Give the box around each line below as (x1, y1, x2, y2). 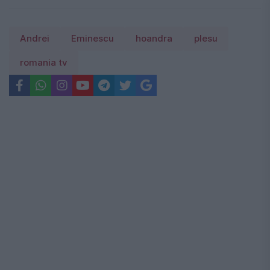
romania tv (20, 57, 67, 69)
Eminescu (71, 33, 114, 45)
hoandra (136, 33, 172, 45)
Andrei (20, 33, 49, 45)
